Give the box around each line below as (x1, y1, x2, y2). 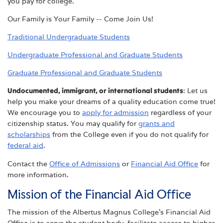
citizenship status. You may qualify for (7, 119, 138, 128)
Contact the (7, 159, 49, 168)
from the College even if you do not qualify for (50, 130, 209, 139)
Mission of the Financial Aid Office (7, 186, 191, 202)
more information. (7, 170, 69, 179)
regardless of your (149, 108, 212, 117)
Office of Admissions (49, 159, 120, 168)
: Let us (183, 86, 208, 96)
